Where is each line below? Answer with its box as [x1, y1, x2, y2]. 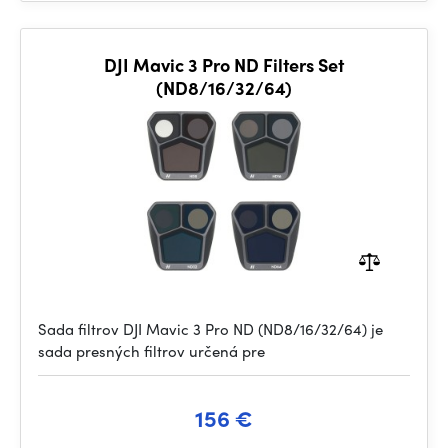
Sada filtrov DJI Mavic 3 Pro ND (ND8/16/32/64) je [38, 318, 383, 340]
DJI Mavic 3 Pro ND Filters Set [104, 52, 344, 77]
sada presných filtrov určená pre [38, 340, 265, 362]
